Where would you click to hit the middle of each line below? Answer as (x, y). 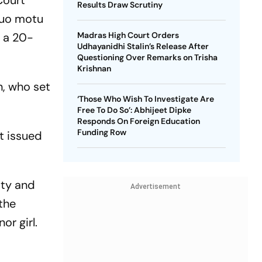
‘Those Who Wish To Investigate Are (145, 99)
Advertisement (155, 187)
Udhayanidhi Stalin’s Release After (143, 46)
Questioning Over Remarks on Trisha (147, 57)
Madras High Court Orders (128, 35)
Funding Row (101, 132)
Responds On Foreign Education (138, 121)
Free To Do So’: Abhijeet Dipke (134, 110)
